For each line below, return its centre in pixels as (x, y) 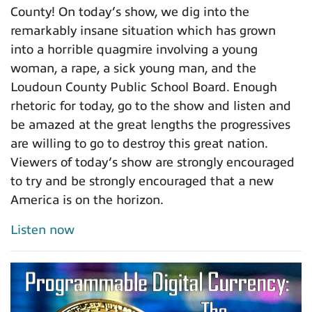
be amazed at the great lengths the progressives (150, 125)
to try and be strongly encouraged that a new (142, 181)
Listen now (42, 230)
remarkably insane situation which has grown (143, 31)
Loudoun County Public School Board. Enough (144, 87)
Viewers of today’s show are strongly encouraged (153, 163)
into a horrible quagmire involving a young (134, 50)
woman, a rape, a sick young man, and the (133, 69)
